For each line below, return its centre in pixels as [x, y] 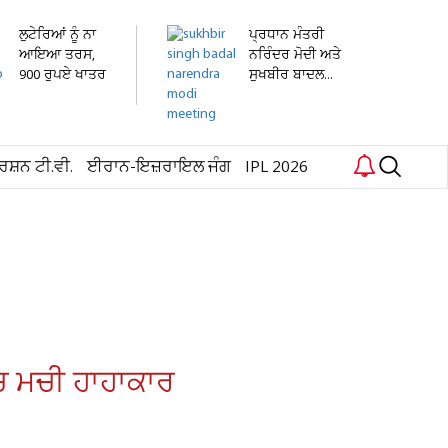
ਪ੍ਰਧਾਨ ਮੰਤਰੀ [286, 35]
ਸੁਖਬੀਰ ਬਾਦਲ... [291, 75]
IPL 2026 [276, 167]
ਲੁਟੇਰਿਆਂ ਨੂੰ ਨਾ [57, 35]
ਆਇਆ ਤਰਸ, [57, 55]
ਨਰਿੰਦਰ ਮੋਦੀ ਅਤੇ [295, 55]
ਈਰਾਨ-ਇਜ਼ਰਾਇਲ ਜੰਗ [159, 167]
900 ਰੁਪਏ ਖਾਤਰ [62, 75]
